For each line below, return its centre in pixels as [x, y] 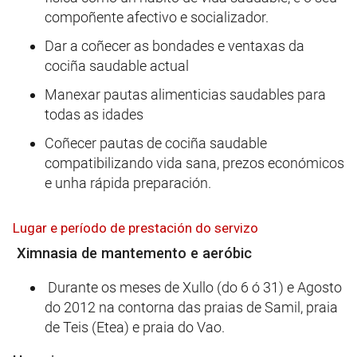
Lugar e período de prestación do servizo [135, 228]
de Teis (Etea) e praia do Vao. [135, 327]
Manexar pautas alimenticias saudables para [185, 95]
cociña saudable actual [117, 66]
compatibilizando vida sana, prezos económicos [194, 163]
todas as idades [94, 115]
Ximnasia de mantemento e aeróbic [132, 253]
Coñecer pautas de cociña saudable [156, 143]
